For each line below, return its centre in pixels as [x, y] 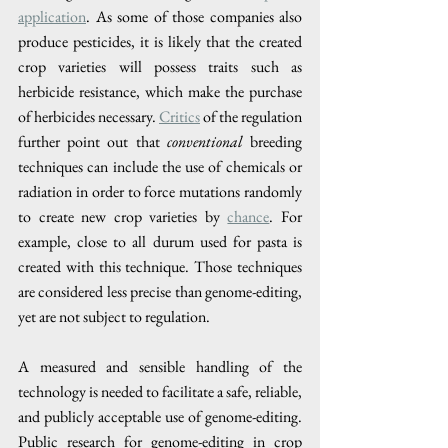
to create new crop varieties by [123, 216]
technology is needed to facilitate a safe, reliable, [160, 391]
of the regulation [251, 116]
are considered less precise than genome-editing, [160, 291]
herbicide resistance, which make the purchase [160, 91]
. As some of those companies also [194, 16]
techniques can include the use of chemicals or [160, 166]
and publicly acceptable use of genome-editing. [160, 416]
